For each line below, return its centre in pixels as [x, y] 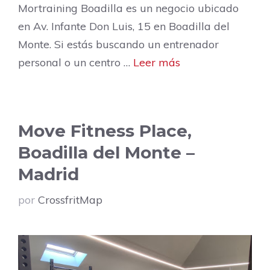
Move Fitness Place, [105, 131]
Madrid [49, 174]
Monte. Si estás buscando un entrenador [118, 45]
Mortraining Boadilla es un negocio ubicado [128, 8]
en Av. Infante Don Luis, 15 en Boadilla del [124, 27]
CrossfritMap [70, 200]
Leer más [157, 63]
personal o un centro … [76, 63]
